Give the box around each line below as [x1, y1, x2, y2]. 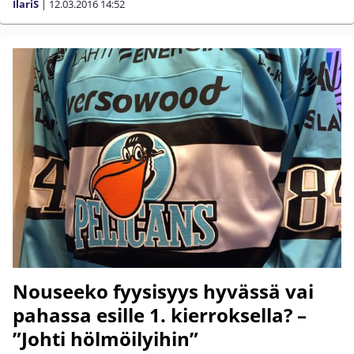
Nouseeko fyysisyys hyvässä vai [13, 277, 314, 304]
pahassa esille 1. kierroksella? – [13, 301, 307, 328]
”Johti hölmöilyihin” [13, 325, 198, 352]
